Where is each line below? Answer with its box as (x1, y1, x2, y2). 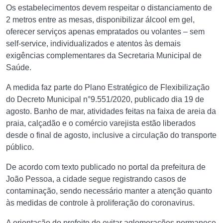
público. (6, 143, 34, 151)
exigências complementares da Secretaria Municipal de (6, 51, 202, 60)
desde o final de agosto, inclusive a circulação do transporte (6, 131, 217, 139)
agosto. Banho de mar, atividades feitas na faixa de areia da (6, 107, 216, 115)
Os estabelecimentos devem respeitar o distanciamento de (6, 3, 212, 12)
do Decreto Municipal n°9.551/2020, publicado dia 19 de (6, 95, 204, 104)
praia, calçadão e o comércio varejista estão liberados (6, 119, 196, 127)
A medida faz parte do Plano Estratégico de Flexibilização (6, 83, 210, 92)
